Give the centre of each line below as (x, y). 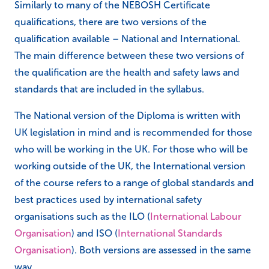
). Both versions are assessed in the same (161, 250)
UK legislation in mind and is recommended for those (133, 132)
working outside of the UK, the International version (130, 166)
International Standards (170, 233)
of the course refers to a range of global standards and (134, 183)
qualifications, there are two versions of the (110, 22)
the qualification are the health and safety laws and (127, 72)
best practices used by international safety (108, 199)
